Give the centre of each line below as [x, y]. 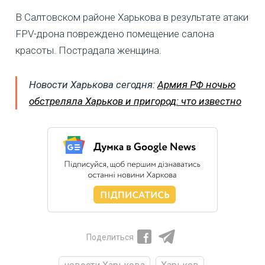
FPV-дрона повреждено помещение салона [115, 33]
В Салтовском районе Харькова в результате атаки [132, 17]
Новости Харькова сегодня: [93, 84]
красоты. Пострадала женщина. [88, 50]
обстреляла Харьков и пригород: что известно [135, 101]
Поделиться [110, 237]
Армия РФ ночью [196, 84]
